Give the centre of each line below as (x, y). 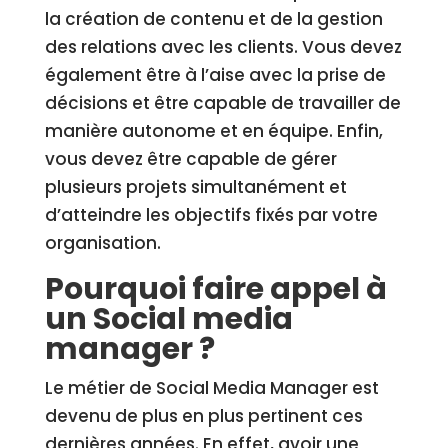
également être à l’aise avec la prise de (215, 75)
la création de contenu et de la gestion (213, 19)
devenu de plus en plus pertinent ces (203, 416)
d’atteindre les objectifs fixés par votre (211, 215)
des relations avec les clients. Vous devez (223, 47)
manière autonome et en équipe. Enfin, (213, 131)
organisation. (102, 243)
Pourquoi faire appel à (215, 289)
